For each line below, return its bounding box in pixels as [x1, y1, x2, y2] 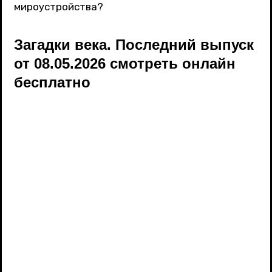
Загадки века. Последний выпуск [14, 36, 254, 53]
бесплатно [14, 73, 90, 90]
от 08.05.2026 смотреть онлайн [14, 55, 236, 72]
